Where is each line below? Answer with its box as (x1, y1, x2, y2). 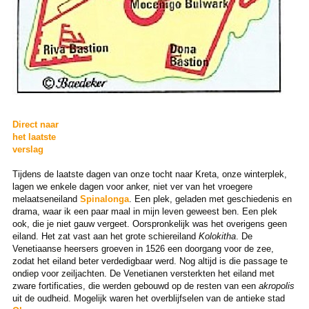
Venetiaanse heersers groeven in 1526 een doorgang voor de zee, (12, 243, 274, 254)
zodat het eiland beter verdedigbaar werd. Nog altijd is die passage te (12, 255, 288, 266)
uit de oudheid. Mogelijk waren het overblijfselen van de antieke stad (12, 292, 285, 303)
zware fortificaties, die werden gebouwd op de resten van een (12, 280, 259, 291)
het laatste (12, 131, 56, 142)
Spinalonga (79, 193, 129, 204)
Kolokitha (198, 230, 236, 241)
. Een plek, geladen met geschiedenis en (128, 193, 292, 204)
